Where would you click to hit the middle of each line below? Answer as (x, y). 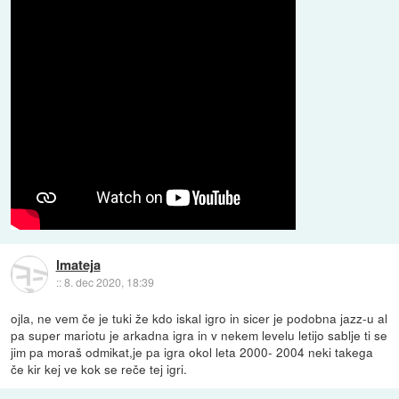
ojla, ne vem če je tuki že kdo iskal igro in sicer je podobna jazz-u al (199, 318)
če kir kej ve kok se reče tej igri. (99, 369)
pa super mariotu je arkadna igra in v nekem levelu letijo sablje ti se (199, 335)
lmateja (78, 265)
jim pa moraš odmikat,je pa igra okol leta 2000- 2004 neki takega (192, 352)
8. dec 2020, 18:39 (109, 282)
